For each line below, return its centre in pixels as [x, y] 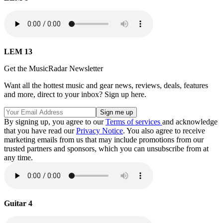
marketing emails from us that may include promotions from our [104, 139]
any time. [18, 157]
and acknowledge [190, 121]
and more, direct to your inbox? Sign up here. [75, 94]
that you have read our [40, 130]
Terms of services [134, 121]
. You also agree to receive [164, 130]
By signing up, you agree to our [55, 121]
